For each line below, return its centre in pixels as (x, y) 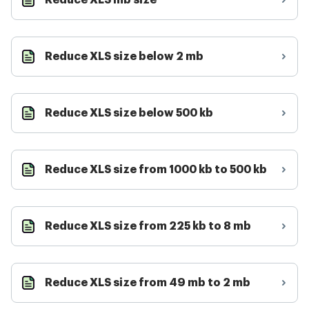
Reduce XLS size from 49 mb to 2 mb (148, 283)
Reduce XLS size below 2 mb (124, 57)
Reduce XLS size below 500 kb (129, 113)
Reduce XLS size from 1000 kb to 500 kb (156, 170)
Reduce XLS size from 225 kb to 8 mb (148, 226)
